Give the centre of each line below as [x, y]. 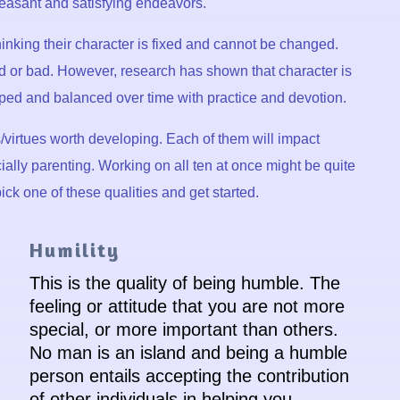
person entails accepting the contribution [189, 376]
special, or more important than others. [183, 330]
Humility [74, 250]
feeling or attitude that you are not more [187, 307]
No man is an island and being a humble [188, 353]
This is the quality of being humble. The [184, 283]
